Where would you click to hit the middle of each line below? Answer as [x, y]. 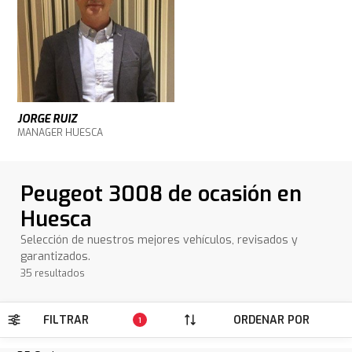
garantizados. [56, 257]
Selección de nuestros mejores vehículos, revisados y [159, 240]
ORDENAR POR [271, 320]
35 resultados [53, 274]
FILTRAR [66, 320]
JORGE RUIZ [48, 119]
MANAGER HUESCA [60, 133]
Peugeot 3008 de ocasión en [161, 194]
